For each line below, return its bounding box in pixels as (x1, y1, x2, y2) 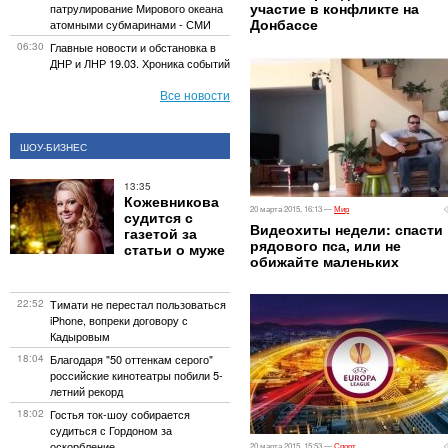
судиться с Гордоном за (50, 422, 172, 438)
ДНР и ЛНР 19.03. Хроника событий (50, 55, 230, 71)
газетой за (124, 223, 197, 243)
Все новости (160, 86, 230, 103)
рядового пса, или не (250, 235, 401, 255)
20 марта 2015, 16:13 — (250, 203, 334, 214)
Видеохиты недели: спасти (250, 219, 443, 239)
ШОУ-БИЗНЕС (20, 140, 87, 154)
